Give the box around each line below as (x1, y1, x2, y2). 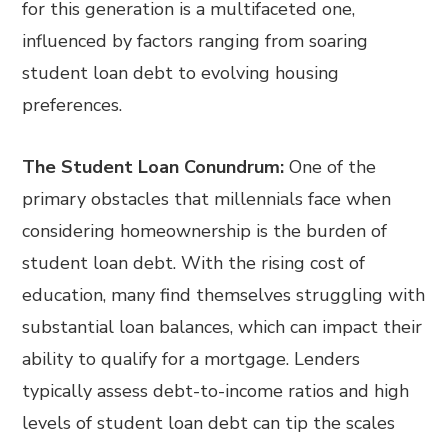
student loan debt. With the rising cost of (22, 251, 366, 276)
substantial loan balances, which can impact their (22, 315, 423, 340)
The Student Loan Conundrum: (22, 155, 290, 180)
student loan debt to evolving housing (22, 61, 340, 86)
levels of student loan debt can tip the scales (22, 411, 396, 436)
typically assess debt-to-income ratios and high (22, 379, 410, 404)
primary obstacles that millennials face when (22, 187, 392, 212)
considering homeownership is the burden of (22, 219, 388, 244)
